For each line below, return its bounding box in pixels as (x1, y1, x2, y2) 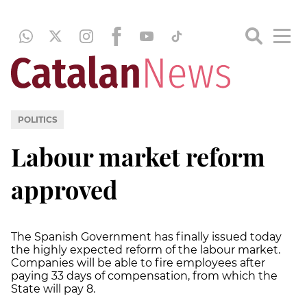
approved (11, 172, 118, 206)
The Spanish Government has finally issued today (11, 230, 282, 243)
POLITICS (17, 114, 58, 125)
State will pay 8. (11, 282, 95, 295)
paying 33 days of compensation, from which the (11, 269, 278, 282)
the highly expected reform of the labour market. (11, 243, 280, 256)
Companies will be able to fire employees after (11, 256, 265, 269)
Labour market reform (11, 139, 265, 173)
